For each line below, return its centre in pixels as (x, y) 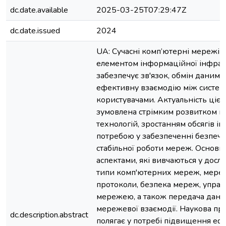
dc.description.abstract (49, 215)
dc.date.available (39, 10)
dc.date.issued (35, 31)
